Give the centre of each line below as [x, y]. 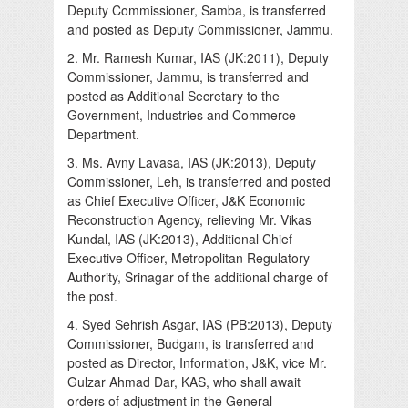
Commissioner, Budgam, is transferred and [191, 343]
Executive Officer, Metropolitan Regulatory [189, 257]
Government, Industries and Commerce [182, 114]
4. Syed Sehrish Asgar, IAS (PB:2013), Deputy [200, 324]
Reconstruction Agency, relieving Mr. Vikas [189, 219]
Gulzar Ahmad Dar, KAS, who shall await [184, 381]
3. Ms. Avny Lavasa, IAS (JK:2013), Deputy [192, 162]
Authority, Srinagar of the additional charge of [198, 276]
